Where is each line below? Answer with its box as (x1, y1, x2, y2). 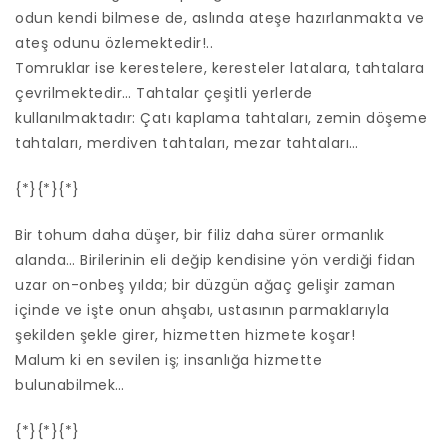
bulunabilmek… (15, 375, 125, 396)
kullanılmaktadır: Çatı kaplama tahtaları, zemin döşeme (15, 108, 427, 129)
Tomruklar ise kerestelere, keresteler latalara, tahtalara (15, 58, 425, 79)
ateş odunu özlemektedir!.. (15, 33, 213, 54)
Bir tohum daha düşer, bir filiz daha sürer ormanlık (15, 225, 385, 246)
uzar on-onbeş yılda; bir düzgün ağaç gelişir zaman (15, 275, 395, 296)
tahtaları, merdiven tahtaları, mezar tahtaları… (15, 133, 359, 154)
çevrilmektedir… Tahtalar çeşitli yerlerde (15, 83, 313, 104)
